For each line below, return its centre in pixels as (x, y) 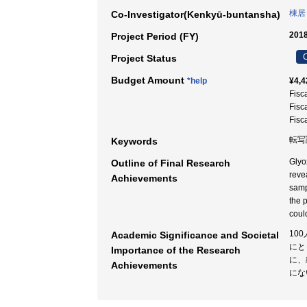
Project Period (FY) (155, 36)
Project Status (144, 58)
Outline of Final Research (171, 163)
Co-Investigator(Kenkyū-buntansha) (196, 14)
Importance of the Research (176, 250)
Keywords (134, 141)
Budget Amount (149, 80)
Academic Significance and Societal (195, 235)
